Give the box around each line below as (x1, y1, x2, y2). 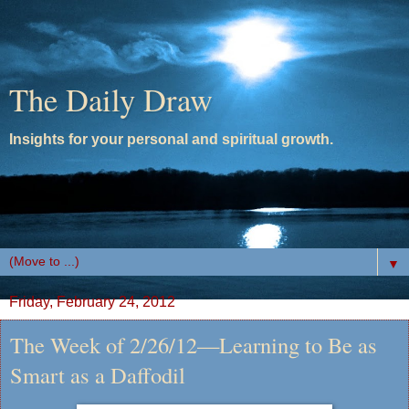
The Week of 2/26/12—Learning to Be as (10, 330, 377, 360)
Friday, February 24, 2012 (9, 294, 175, 309)
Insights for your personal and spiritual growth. (9, 131, 333, 147)
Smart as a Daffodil (10, 360, 185, 390)
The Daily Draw (9, 79, 213, 121)
